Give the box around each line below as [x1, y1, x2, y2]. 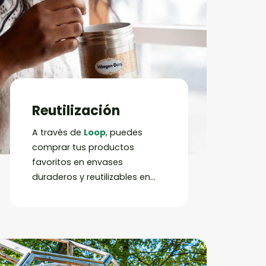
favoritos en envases [32, 156, 123, 169]
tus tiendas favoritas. [32, 186, 125, 198]
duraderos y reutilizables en [32, 171, 151, 183]
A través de [32, 126, 84, 139]
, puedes [106, 126, 143, 139]
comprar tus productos [32, 141, 135, 154]
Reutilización [32, 101, 121, 120]
